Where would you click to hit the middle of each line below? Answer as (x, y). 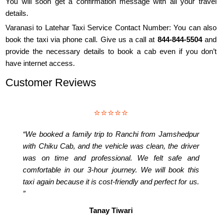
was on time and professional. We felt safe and (111, 158)
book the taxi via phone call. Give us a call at (82, 40)
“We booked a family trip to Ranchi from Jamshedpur (111, 134)
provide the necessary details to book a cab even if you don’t (111, 52)
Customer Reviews (51, 83)
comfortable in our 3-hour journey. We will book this (111, 170)
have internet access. (40, 63)
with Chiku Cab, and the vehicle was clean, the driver (111, 146)
